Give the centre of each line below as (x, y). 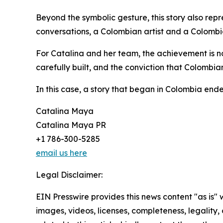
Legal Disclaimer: (69, 175)
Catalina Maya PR (71, 125)
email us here (61, 153)
